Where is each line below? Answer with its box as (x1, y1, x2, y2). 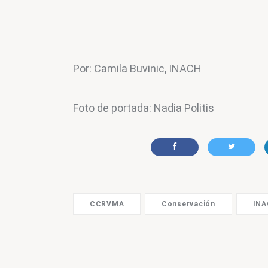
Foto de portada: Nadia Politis (73, 102, 214, 115)
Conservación (162, 200, 215, 209)
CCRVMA (89, 200, 124, 209)
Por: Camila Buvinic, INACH (73, 62, 202, 75)
